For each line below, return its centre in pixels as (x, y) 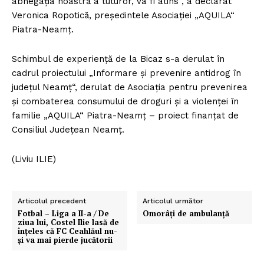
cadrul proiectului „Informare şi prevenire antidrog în (126, 73)
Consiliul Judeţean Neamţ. (68, 130)
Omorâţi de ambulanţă (186, 214)
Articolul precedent (52, 201)
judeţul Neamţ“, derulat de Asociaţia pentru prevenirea (130, 88)
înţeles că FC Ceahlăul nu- (67, 231)
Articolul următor (173, 201)
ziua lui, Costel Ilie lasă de (68, 222)
